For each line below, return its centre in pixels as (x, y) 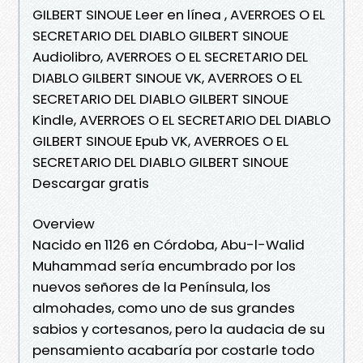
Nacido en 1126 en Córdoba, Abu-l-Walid (169, 244)
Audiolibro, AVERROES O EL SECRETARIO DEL (170, 56)
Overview (64, 223)
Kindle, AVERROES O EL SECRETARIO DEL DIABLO (181, 120)
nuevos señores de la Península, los (152, 286)
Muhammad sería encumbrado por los (164, 265)
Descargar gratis (91, 183)
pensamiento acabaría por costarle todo (173, 350)
